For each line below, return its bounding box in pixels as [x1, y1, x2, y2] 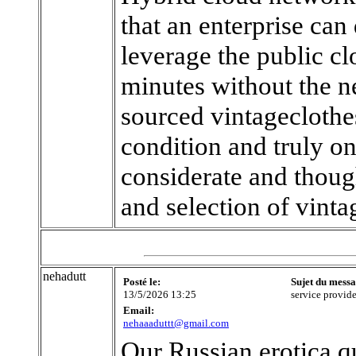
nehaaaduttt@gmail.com [123, 317, 229, 329]
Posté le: [123, 276, 161, 288]
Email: [123, 304, 154, 316]
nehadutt [43, 269, 86, 283]
